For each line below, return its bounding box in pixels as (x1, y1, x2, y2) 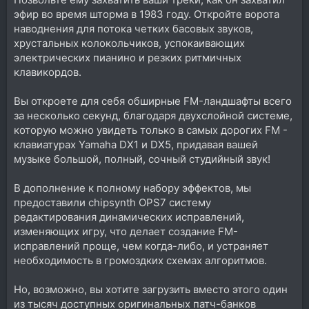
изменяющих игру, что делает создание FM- (14, 224, 238, 238)
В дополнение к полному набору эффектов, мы (14, 181, 251, 195)
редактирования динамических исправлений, (14, 210, 244, 223)
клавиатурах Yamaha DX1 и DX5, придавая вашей (14, 137, 258, 151)
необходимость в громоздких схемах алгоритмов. (14, 253, 267, 267)
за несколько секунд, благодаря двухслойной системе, (14, 108, 292, 122)
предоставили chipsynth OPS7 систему (14, 195, 211, 209)
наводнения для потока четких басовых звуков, (14, 21, 253, 35)
